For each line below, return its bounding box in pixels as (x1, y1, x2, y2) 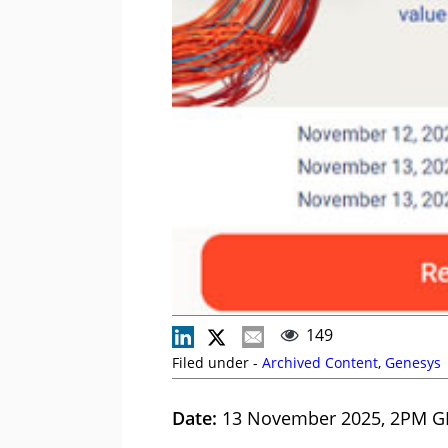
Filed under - (172, 352, 262, 372)
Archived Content (262, 352, 378, 372)
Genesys (385, 352, 441, 372)
